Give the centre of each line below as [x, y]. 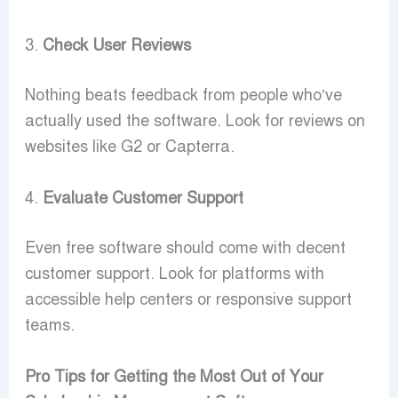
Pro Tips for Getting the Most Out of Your [174, 376]
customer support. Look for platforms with [174, 274]
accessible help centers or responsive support [188, 300]
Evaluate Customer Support [143, 199]
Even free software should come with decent [185, 248]
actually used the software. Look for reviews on [195, 121]
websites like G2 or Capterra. [129, 147]
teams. [49, 326]
